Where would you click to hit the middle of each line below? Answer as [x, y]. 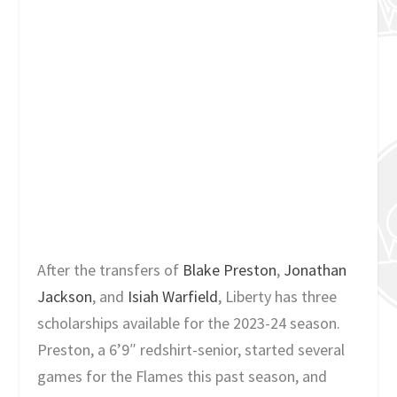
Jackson [65, 296]
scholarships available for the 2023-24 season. [189, 323]
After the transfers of [109, 269]
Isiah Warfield [173, 296]
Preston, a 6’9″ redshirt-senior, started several [191, 349]
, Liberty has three [278, 296]
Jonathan [315, 269]
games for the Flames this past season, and [183, 376]
